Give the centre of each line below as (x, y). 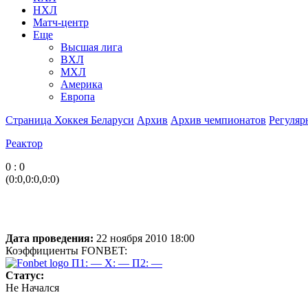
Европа (78, 96)
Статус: (25, 275)
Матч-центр (61, 22)
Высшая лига (91, 47)
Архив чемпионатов (218, 120)
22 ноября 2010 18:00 (144, 238)
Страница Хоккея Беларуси (70, 120)
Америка (81, 84)
